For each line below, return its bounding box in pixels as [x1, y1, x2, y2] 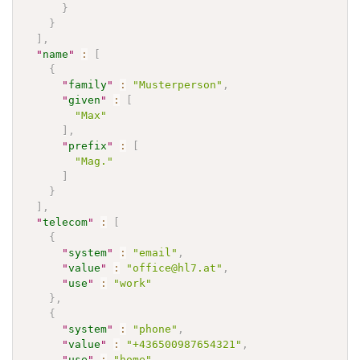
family [68, 78, 108, 91]
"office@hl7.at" [126, 261, 223, 274]
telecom [43, 215, 88, 228]
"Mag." [75, 154, 114, 167]
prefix [68, 139, 108, 152]
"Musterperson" [133, 78, 223, 91]
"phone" [133, 322, 178, 335]
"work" [113, 276, 153, 289]
